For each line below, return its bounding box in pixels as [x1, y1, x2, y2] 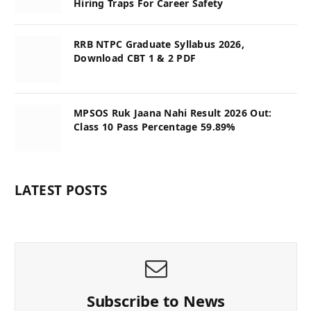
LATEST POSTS [15, 180, 108, 199]
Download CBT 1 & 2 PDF [74, 51, 196, 65]
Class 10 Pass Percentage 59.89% [74, 119, 236, 133]
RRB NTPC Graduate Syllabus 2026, [74, 37, 244, 51]
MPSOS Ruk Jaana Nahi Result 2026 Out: [74, 106, 272, 119]
